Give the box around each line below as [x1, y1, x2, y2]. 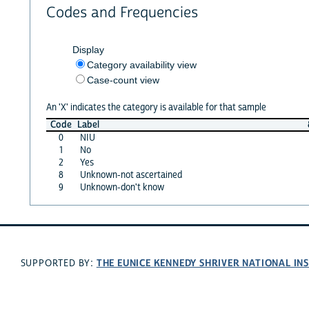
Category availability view [86, 59, 197, 70]
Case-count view [86, 74, 159, 86]
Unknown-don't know [79, 181, 164, 194]
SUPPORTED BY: [20, 257, 97, 270]
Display [72, 43, 104, 55]
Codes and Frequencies [46, 3, 198, 23]
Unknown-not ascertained [79, 168, 182, 181]
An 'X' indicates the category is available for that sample [46, 101, 266, 114]
